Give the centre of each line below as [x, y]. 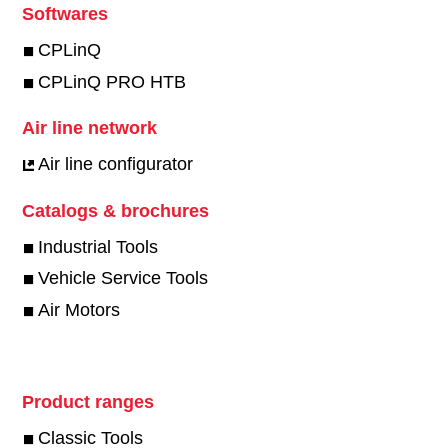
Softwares [64, 14]
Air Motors [78, 310]
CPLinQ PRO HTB [111, 81]
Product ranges [87, 401]
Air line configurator [115, 164]
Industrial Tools [97, 246]
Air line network [89, 128]
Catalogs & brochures [115, 211]
